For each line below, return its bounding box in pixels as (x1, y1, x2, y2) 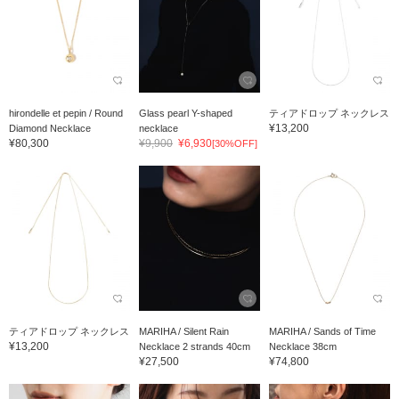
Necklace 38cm (268, 341, 337, 353)
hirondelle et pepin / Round (9, 108, 123, 119)
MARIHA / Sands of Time (268, 326, 376, 338)
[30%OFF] (211, 138, 257, 150)
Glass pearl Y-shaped (138, 108, 232, 119)
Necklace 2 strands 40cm (138, 341, 250, 353)
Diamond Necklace (9, 123, 91, 134)
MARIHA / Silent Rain (138, 326, 229, 338)
